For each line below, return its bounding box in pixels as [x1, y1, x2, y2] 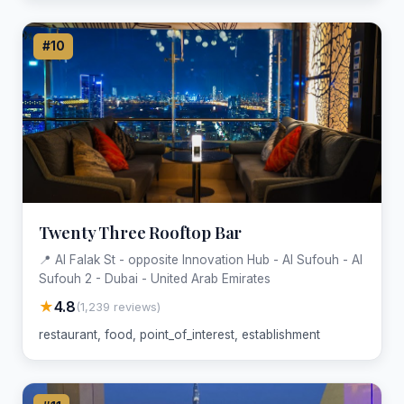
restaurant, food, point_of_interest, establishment [38, 327, 320, 343]
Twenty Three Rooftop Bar [38, 220, 243, 243]
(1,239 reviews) [75, 299, 161, 314]
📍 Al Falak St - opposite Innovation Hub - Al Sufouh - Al [38, 252, 363, 268]
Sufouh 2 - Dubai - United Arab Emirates [38, 271, 271, 287]
